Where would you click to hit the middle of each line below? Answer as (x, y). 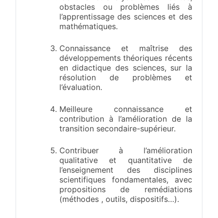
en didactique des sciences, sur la (126, 68)
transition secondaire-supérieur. (117, 129)
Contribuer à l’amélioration (126, 150)
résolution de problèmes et (126, 78)
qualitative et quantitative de (126, 160)
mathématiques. (88, 27)
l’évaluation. (81, 87)
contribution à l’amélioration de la (126, 119)
